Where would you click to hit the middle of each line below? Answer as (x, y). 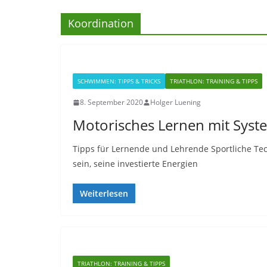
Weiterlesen (104, 193)
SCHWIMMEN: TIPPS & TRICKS (119, 81)
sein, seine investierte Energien (135, 164)
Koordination (101, 23)
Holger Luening (176, 102)
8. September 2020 (111, 102)
